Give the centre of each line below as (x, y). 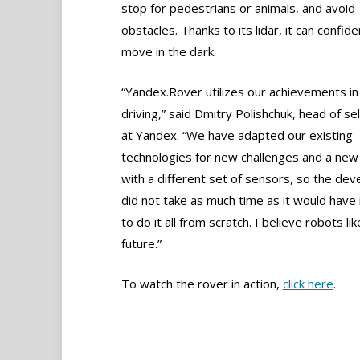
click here (308, 284)
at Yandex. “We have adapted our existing (237, 135)
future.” (141, 244)
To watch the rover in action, (202, 284)
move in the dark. (168, 51)
